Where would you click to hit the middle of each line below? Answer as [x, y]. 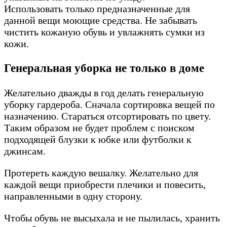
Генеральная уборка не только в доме [104, 68]
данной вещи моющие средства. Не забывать [101, 20]
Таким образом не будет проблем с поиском [99, 127]
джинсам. [25, 151]
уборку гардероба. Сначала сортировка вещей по [109, 104]
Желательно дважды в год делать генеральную [104, 92]
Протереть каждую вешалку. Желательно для [101, 173]
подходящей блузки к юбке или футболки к [98, 139]
